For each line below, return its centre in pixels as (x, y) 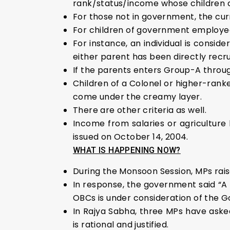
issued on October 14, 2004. (131, 137)
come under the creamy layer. (138, 97)
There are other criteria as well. (140, 110)
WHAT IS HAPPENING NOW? (127, 150)
